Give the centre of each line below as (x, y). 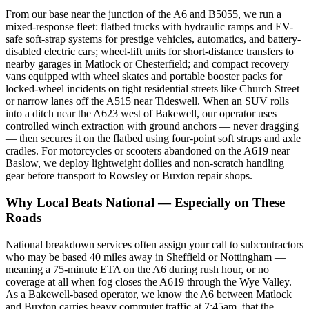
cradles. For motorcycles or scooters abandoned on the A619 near (148, 151)
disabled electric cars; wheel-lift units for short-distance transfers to (150, 52)
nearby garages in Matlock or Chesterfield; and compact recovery (147, 64)
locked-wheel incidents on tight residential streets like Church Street (152, 89)
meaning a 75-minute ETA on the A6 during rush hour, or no (137, 269)
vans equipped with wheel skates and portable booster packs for (144, 77)
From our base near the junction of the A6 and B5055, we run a (143, 14)
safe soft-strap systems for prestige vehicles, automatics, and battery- (153, 39)
